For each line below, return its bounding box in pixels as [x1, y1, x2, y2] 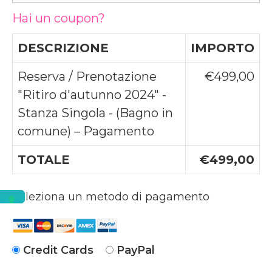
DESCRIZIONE [18, 41, 109, 56]
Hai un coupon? [12, 11, 105, 26]
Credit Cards [23, 243, 93, 257]
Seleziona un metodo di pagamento [12, 190, 209, 204]
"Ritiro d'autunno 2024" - [18, 87, 166, 103]
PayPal [117, 243, 155, 257]
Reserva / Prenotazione [18, 69, 157, 84]
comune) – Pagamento [18, 124, 154, 139]
